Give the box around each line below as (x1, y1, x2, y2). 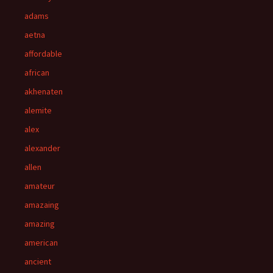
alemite (24, 105, 52, 116)
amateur (24, 180, 55, 191)
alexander (24, 143, 60, 154)
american (24, 237, 58, 248)
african (24, 67, 49, 78)
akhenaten (24, 86, 63, 97)
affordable (24, 48, 62, 59)
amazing (24, 218, 55, 229)
